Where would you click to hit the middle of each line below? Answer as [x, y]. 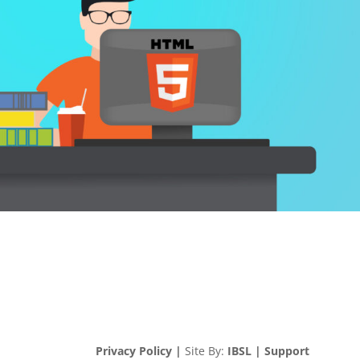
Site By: [205, 350]
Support [287, 350]
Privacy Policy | [139, 350]
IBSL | [245, 350]
